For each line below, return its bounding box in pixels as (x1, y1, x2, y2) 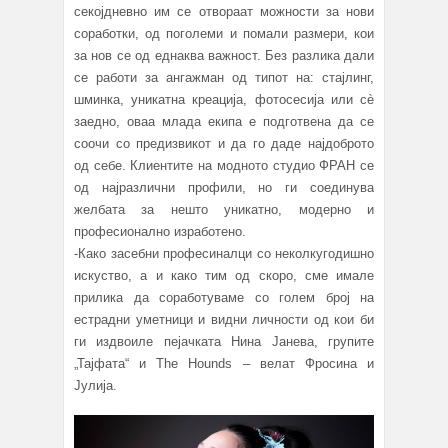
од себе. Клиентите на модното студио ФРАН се (74, 158, 374, 174)
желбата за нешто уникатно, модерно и (74, 202, 374, 218)
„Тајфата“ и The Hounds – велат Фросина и (74, 356, 374, 372)
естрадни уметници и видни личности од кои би (74, 312, 374, 328)
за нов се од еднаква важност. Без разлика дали (74, 48, 374, 64)
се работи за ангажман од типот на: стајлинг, (74, 70, 374, 86)
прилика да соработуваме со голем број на (74, 290, 374, 306)
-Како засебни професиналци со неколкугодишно (74, 246, 374, 262)
